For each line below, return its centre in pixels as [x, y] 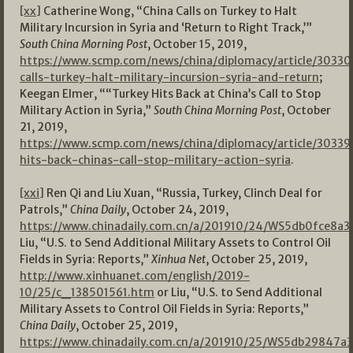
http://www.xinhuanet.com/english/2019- [135, 276]
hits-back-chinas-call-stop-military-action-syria [155, 160]
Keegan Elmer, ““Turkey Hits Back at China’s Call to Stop [170, 94]
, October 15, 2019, [197, 45]
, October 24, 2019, [177, 210]
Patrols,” [45, 210]
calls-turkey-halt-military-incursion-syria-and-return [169, 78]
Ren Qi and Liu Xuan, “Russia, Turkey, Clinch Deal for [183, 193]
